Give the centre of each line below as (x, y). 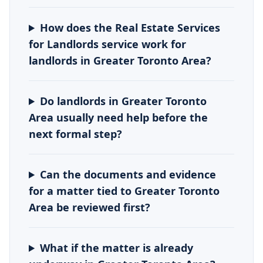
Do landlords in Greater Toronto (124, 101)
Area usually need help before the (118, 117)
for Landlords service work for (107, 44)
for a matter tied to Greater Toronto (124, 191)
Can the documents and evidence (128, 174)
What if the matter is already (117, 248)
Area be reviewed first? (90, 207)
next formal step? (75, 134)
